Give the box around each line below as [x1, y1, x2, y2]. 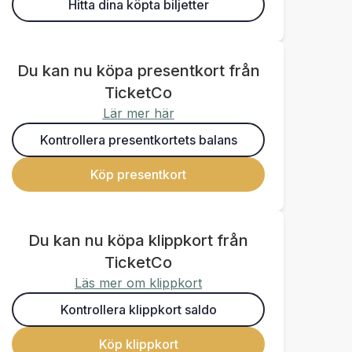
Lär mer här [102, 105, 174, 121]
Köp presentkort [90, 167, 186, 182]
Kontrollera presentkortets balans [39, 132, 237, 148]
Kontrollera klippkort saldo [60, 302, 217, 317]
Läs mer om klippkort [75, 275, 202, 291]
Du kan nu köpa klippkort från [28, 231, 248, 250]
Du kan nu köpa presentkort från [16, 61, 260, 80]
